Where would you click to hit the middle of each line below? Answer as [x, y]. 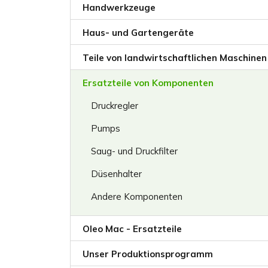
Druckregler [115, 106]
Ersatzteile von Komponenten [148, 83]
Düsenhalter [116, 174]
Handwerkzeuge [119, 7]
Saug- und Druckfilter [134, 151]
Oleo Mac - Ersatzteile [132, 229]
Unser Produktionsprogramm [148, 254]
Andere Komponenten [137, 197]
